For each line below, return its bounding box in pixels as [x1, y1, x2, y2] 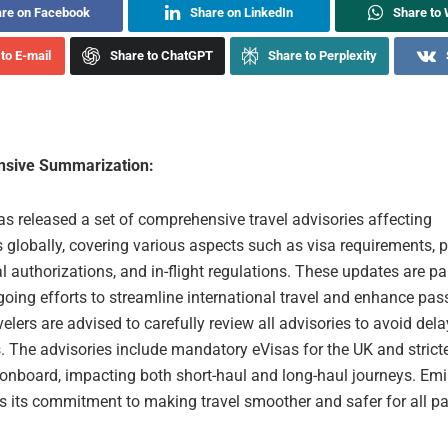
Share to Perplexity [267, 47, 377, 63]
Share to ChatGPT [109, 47, 213, 63]
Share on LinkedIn [190, 4, 294, 20]
